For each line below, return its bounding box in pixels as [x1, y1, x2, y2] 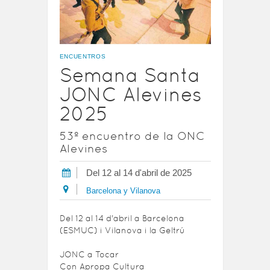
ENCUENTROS [59, 53, 106, 60]
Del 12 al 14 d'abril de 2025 [86, 168, 192, 178]
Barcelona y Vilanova [86, 186, 160, 196]
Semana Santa [59, 64, 200, 87]
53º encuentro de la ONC [59, 129, 205, 143]
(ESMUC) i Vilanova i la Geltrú [59, 225, 185, 236]
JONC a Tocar [59, 250, 119, 260]
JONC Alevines [59, 83, 202, 106]
